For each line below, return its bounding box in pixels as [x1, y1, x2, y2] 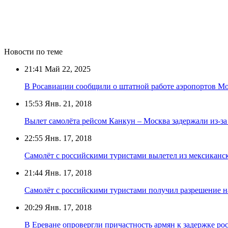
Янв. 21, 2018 [43, 99, 92, 108]
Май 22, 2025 [43, 64, 91, 73]
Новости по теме [4, 47, 63, 56]
